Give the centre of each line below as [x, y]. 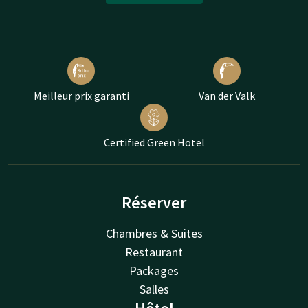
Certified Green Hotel [154, 143]
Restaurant [154, 252]
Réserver [154, 203]
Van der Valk [227, 96]
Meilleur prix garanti [81, 96]
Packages [154, 271]
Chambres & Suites [154, 234]
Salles [154, 289]
